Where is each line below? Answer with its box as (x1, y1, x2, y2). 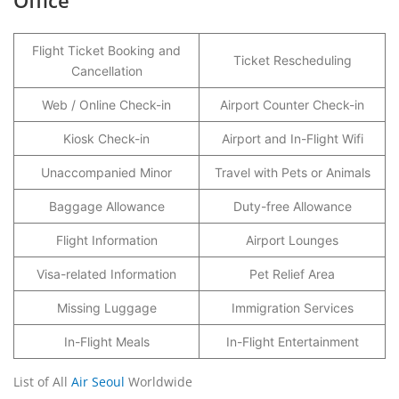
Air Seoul (71, 373, 125, 390)
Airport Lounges (246, 232, 338, 248)
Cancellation (70, 63, 142, 78)
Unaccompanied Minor (41, 165, 172, 180)
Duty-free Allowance (232, 199, 352, 214)
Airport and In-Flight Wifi (221, 131, 363, 146)
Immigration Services (231, 300, 354, 315)
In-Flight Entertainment (225, 334, 359, 349)
